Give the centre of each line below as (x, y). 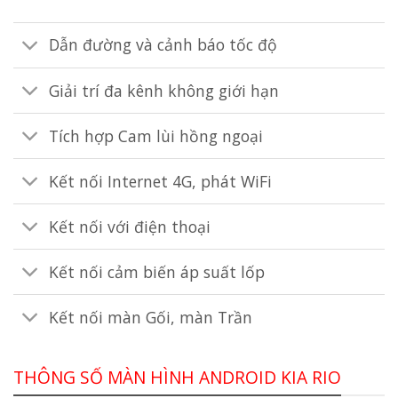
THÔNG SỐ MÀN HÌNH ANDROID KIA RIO (177, 377)
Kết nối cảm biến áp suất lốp (157, 271)
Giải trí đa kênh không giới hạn (164, 90)
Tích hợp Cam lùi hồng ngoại (156, 135)
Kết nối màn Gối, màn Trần (151, 317)
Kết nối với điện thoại (130, 226)
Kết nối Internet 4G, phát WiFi (161, 181)
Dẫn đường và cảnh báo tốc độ (163, 45)
